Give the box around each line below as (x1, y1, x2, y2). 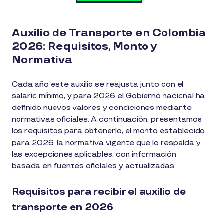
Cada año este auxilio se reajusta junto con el (12, 79, 183, 89)
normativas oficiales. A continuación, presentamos (12, 114, 202, 124)
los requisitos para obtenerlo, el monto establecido (12, 126, 205, 136)
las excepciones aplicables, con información (12, 149, 176, 159)
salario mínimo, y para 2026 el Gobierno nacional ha (12, 91, 205, 101)
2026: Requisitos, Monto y (12, 39, 156, 53)
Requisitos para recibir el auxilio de (12, 185, 186, 198)
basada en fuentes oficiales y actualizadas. (12, 161, 176, 171)
